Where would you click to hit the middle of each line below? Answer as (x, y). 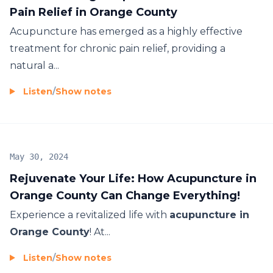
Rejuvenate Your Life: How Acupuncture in (133, 178)
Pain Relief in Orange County (94, 12)
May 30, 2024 (39, 156)
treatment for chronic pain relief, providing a (118, 48)
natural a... (34, 65)
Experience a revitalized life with (90, 214)
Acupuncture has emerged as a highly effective (126, 31)
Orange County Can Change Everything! (125, 195)
